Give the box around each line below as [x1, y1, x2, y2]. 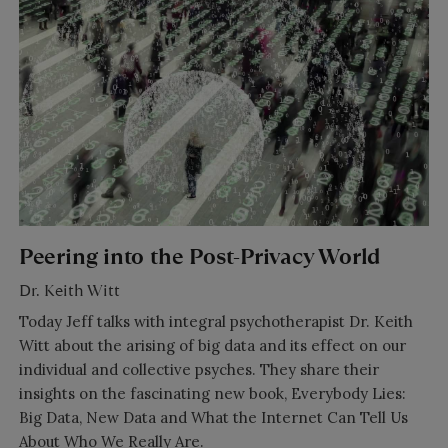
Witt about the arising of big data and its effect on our [18, 336, 406, 356]
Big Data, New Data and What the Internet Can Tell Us [18, 408, 408, 428]
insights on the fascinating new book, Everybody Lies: [18, 384, 406, 404]
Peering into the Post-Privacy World [18, 240, 381, 272]
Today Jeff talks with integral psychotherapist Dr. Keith [18, 312, 413, 332]
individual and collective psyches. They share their [18, 360, 379, 380]
